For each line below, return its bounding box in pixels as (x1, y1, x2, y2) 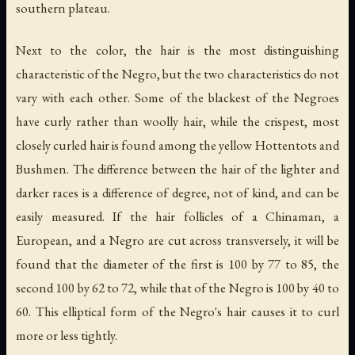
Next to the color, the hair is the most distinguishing (16, 40, 339, 59)
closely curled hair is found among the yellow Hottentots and (16, 136, 339, 154)
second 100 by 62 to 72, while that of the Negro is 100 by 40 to (16, 278, 339, 296)
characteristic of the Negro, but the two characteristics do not (16, 64, 339, 82)
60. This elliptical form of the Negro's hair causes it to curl (16, 302, 339, 320)
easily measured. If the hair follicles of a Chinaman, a (16, 207, 339, 225)
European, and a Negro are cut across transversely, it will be (16, 231, 339, 249)
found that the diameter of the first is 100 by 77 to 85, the (16, 254, 339, 273)
